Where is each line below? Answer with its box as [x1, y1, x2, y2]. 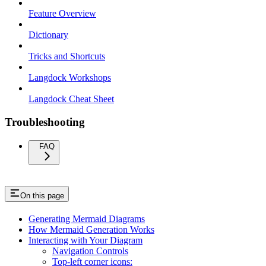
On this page [20, 191, 64, 201]
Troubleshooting [5, 115, 85, 128]
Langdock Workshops [28, 72, 111, 83]
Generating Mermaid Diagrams [28, 214, 145, 224]
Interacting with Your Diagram [28, 235, 142, 246]
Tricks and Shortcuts [28, 51, 105, 62]
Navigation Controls [52, 246, 128, 256]
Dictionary [28, 30, 68, 40]
